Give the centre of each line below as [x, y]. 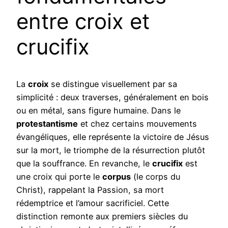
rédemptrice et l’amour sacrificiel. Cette [93, 203]
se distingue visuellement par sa [113, 84]
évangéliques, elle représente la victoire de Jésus [113, 137]
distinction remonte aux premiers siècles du [102, 216]
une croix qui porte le [59, 176]
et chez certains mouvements [137, 123]
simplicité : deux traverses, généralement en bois [112, 97]
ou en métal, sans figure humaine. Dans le [98, 110]
